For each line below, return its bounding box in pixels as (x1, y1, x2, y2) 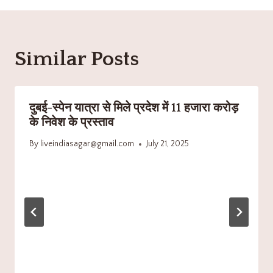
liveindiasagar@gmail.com (40, 139, 135, 149)
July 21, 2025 (146, 139, 190, 149)
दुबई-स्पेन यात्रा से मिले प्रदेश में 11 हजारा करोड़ (29, 101, 238, 115)
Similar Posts (15, 47, 139, 71)
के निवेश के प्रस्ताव (29, 115, 114, 129)
